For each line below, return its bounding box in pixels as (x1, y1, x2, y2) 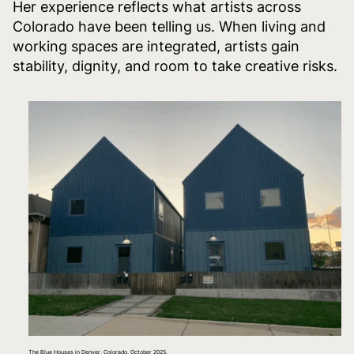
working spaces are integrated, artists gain (13, 37, 299, 55)
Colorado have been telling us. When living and (13, 17, 326, 35)
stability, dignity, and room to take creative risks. (13, 57, 337, 74)
